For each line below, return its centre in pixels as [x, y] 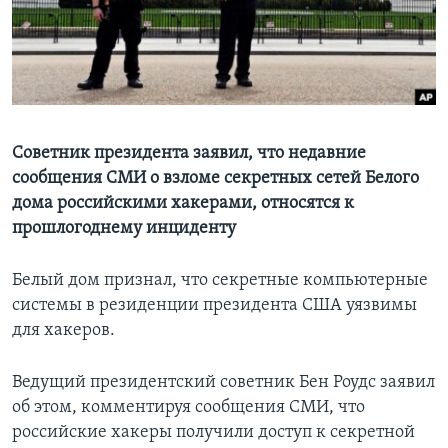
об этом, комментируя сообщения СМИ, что [188, 408]
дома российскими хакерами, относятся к [183, 204]
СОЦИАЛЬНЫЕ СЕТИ [77, 88]
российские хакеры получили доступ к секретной [213, 433]
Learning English [77, 35]
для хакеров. [63, 331]
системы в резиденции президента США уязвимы [214, 306]
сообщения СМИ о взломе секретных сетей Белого [215, 179]
